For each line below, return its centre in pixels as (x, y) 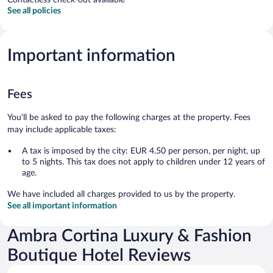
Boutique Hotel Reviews (99, 255)
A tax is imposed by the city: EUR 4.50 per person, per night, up (141, 151)
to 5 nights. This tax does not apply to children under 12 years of (144, 162)
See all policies (34, 11)
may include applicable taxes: (62, 129)
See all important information (62, 206)
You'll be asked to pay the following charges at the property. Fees (129, 117)
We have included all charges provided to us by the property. (121, 194)
